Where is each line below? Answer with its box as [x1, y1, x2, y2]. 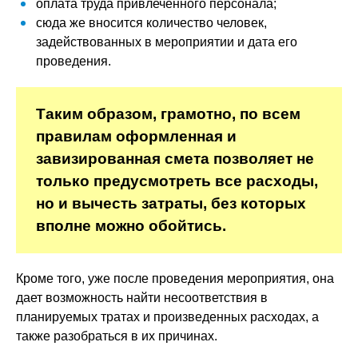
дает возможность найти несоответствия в [16, 291, 268, 304]
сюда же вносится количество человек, [36, 16, 267, 30]
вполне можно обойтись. [36, 217, 226, 234]
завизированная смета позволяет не [36, 150, 314, 167]
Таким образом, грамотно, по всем [36, 105, 300, 122]
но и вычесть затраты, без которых [36, 195, 306, 212]
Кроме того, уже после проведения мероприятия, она [16, 272, 334, 285]
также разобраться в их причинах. [16, 329, 217, 343]
